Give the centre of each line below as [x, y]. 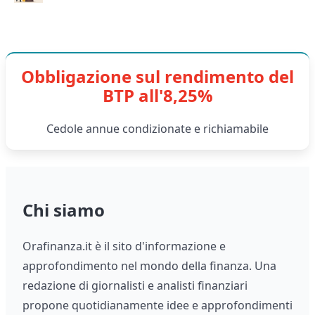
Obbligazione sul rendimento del [157, 77]
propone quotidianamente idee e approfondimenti [157, 306]
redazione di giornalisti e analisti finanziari [135, 286]
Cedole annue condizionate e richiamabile [157, 129]
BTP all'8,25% [157, 96]
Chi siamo [64, 210]
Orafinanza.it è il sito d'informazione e [124, 246]
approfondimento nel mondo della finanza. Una [149, 266]
